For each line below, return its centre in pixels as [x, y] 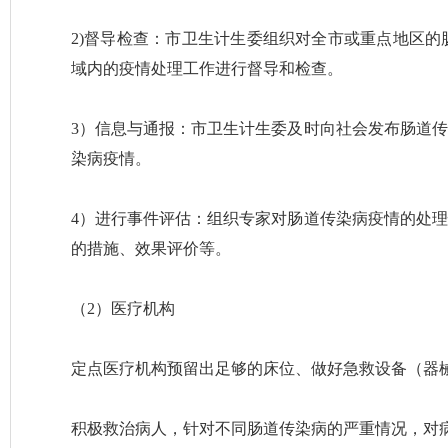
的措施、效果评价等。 [151, 248]
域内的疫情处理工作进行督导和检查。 [207, 68]
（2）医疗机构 [123, 308]
